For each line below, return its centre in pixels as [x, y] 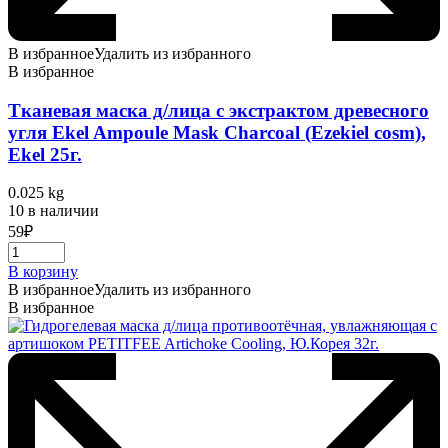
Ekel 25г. [45, 154]
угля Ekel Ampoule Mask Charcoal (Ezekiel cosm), [217, 132]
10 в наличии [53, 211]
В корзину [43, 272]
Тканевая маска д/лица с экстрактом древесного [218, 110]
